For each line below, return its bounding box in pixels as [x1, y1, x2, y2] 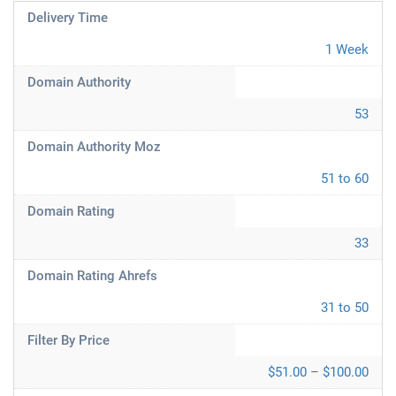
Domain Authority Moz [27, 139, 161, 155]
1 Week [325, 42, 369, 57]
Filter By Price [27, 332, 110, 348]
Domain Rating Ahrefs [27, 268, 157, 284]
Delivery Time [27, 10, 108, 26]
